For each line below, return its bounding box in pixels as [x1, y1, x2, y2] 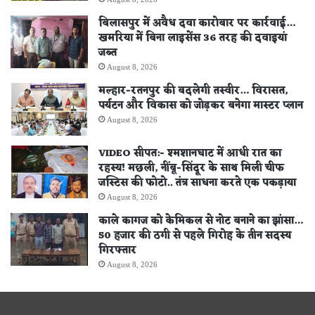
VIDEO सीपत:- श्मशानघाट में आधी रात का [98, 144, 281, 162]
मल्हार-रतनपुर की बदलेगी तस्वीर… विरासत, [98, 82, 288, 100]
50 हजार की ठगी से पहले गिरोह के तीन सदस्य [98, 226, 291, 245]
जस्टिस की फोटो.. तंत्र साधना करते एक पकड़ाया [98, 174, 296, 192]
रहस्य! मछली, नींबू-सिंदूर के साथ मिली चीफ [98, 159, 284, 177]
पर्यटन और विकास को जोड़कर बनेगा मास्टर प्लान [98, 96, 303, 115]
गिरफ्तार [98, 241, 136, 259]
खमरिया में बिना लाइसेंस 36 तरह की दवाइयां [98, 29, 287, 47]
